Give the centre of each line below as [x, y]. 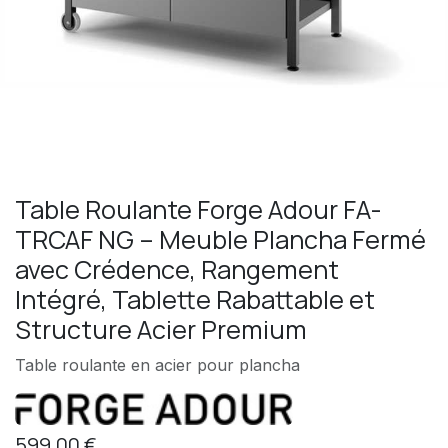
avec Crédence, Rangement [177, 269]
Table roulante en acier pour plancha [157, 364]
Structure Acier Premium [161, 329]
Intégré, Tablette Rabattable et [195, 299]
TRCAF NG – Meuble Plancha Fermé [220, 239]
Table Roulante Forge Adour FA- [198, 209]
